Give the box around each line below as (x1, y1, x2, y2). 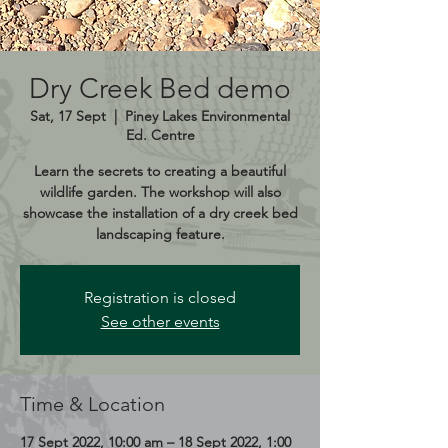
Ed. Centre (125, 125, 195, 144)
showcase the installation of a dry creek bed (22, 203, 298, 222)
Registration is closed (84, 287, 236, 307)
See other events (100, 311, 220, 331)
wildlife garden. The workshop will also (39, 182, 281, 201)
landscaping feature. (95, 224, 225, 243)
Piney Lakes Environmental (125, 106, 290, 125)
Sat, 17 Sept (30, 106, 106, 125)
